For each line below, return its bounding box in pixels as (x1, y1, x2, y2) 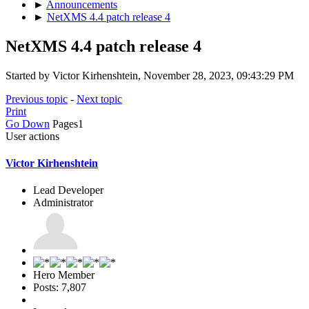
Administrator (33, 197, 93, 209)
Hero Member (33, 269, 94, 281)
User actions (6, 130, 59, 142)
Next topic (77, 92, 122, 105)
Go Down (6, 117, 50, 130)
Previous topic (6, 92, 68, 105)
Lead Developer (33, 184, 103, 197)
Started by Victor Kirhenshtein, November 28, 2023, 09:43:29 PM (6, 69, 294, 81)
